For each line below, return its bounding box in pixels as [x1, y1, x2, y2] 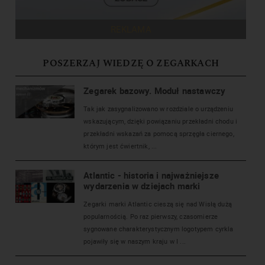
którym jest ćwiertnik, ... [83, 141, 157, 150]
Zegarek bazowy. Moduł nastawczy [83, 84, 226, 96]
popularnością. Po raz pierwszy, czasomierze [83, 211, 218, 221]
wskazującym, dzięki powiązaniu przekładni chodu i [83, 116, 238, 125]
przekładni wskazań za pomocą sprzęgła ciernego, [83, 128, 234, 138]
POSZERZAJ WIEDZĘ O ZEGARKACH [43, 58, 219, 68]
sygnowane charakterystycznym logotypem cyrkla [83, 224, 234, 233]
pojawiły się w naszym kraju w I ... [83, 236, 186, 245]
